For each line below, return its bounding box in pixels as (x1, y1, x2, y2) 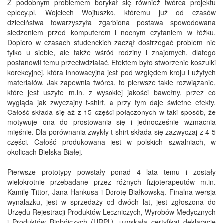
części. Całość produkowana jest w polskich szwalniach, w (7, 137, 216, 147)
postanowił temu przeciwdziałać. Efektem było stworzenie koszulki (7, 57, 216, 68)
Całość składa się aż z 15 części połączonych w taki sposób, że (7, 107, 216, 117)
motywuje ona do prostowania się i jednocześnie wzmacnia (7, 117, 216, 127)
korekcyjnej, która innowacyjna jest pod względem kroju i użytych (7, 67, 216, 78)
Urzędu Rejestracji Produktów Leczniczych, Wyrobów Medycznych (7, 207, 216, 217)
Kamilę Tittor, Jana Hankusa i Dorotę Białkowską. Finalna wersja (7, 187, 216, 197)
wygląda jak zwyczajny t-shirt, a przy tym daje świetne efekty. (7, 97, 216, 108)
